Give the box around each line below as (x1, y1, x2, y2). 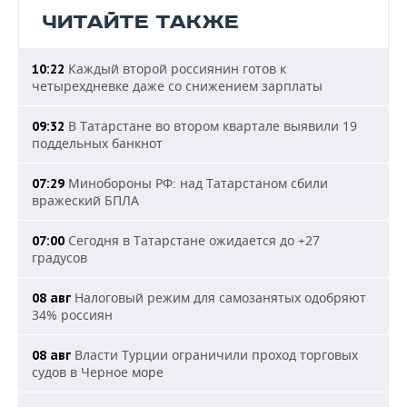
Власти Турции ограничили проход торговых (71, 346, 358, 363)
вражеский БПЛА (32, 192, 139, 209)
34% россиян (32, 306, 113, 323)
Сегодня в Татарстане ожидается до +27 (65, 232, 320, 249)
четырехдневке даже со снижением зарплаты (32, 77, 323, 94)
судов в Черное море (32, 363, 164, 381)
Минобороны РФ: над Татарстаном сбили (65, 174, 328, 192)
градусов (32, 249, 87, 266)
